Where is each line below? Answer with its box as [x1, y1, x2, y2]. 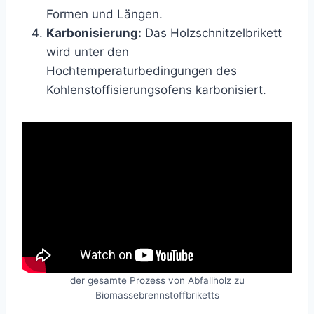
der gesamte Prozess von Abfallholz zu [69, 274, 245, 286]
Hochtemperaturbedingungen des [46, 63, 237, 78]
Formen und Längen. [46, 6, 163, 21]
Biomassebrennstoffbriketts [95, 289, 219, 301]
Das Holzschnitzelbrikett [142, 25, 282, 40]
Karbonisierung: [46, 25, 142, 40]
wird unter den [46, 44, 129, 59]
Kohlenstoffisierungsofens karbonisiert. [46, 82, 266, 97]
